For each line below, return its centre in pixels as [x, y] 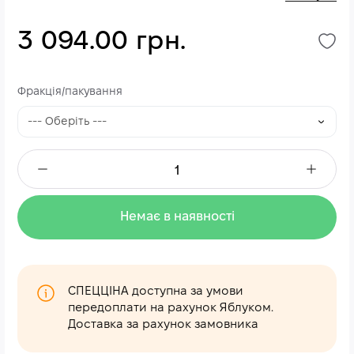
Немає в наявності [177, 217]
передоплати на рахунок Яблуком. [171, 308]
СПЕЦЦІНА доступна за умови [156, 292]
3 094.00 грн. [102, 42]
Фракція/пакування [70, 92]
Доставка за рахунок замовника [163, 325]
